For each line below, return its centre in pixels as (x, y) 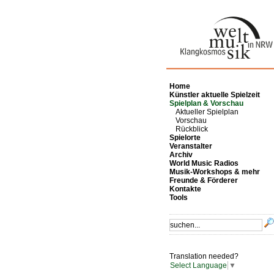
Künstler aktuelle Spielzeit (215, 95)
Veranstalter (191, 146)
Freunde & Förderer (204, 180)
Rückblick (192, 129)
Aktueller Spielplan (207, 112)
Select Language (198, 266)
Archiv (181, 155)
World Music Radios (204, 163)
